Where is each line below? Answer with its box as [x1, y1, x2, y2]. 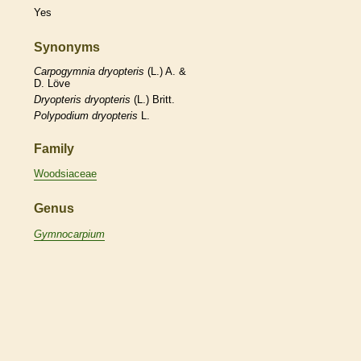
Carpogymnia [34, 64, 95, 77]
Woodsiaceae [34, 168, 97, 180]
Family [34, 141, 74, 156]
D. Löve [34, 77, 70, 89]
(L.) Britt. [131, 93, 175, 106]
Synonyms [34, 40, 100, 55]
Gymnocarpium [34, 227, 105, 240]
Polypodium [34, 109, 89, 122]
